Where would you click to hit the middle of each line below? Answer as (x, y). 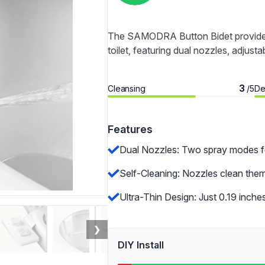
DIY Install (141, 245)
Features (130, 129)
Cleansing (127, 88)
